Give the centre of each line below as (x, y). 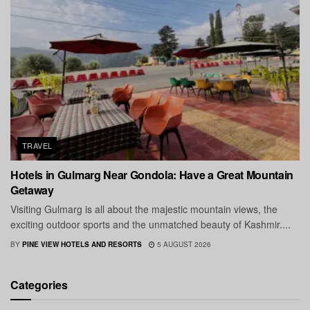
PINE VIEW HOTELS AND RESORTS (82, 245)
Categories (39, 285)
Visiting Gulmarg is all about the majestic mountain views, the (144, 209)
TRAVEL (37, 146)
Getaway (32, 190)
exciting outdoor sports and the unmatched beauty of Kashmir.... (151, 225)
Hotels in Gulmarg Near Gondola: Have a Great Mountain (152, 175)
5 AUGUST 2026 (183, 245)
